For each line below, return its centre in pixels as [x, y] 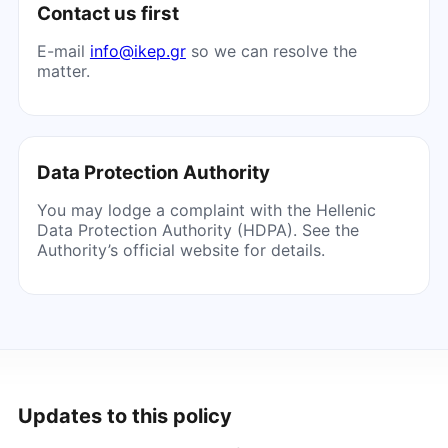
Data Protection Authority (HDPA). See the [197, 229]
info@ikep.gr [137, 50]
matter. [63, 70]
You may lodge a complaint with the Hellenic [206, 209]
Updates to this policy [124, 415]
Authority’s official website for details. [180, 249]
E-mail [63, 50]
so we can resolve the [271, 50]
